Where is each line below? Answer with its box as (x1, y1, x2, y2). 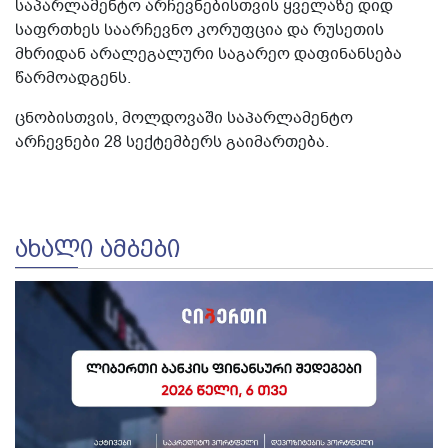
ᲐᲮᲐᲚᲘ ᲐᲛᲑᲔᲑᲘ (15, 234, 180, 263)
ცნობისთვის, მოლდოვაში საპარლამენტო (15, 106, 353, 129)
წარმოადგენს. (15, 66, 131, 89)
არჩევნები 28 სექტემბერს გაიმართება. (15, 130, 329, 153)
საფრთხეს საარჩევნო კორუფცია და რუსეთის (15, 18, 384, 41)
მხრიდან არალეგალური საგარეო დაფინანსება (15, 42, 402, 65)
